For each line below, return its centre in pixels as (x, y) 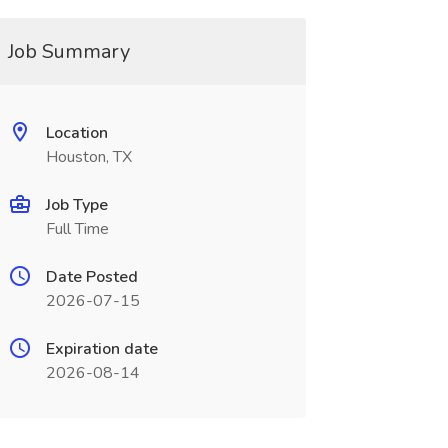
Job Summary (68, 51)
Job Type (76, 205)
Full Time (77, 229)
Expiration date (101, 349)
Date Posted (91, 277)
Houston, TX (88, 157)
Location (76, 133)
